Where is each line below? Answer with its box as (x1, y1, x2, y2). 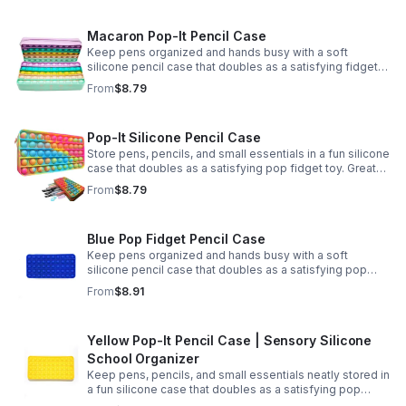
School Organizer (87, 351, 199, 366)
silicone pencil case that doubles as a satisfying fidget (87, 60, 378, 73)
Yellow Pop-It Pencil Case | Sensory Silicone (87, 333, 372, 348)
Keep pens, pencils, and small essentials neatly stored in (87, 368, 390, 382)
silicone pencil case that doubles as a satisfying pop (87, 263, 367, 276)
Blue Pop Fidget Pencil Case (87, 231, 266, 246)
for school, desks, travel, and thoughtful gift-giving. (87, 176, 360, 189)
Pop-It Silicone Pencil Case (87, 130, 261, 145)
